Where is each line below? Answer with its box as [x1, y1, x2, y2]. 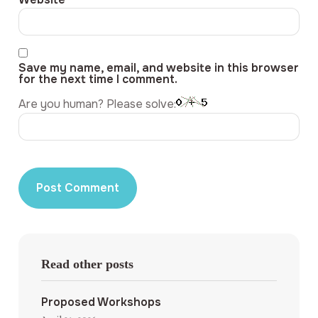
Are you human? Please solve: [18, 96, 176, 111]
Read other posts [41, 256, 133, 271]
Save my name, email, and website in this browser [18, 60, 299, 76]
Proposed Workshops [41, 294, 161, 309]
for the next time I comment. [18, 72, 177, 87]
